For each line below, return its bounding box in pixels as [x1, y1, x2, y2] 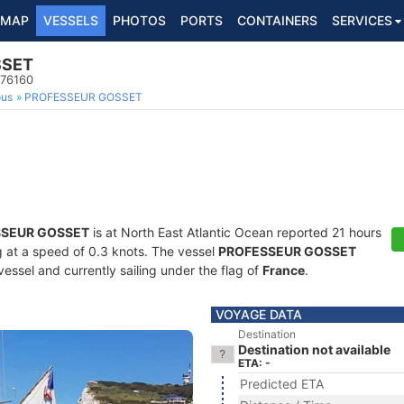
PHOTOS [113, 13, 166, 28]
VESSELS [43, 13, 98, 28]
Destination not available [238, 342, 390, 357]
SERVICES [332, 13, 392, 28]
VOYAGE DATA [216, 307, 302, 322]
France [262, 262, 305, 278]
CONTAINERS [237, 13, 317, 28]
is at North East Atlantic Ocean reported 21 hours [89, 225, 381, 240]
